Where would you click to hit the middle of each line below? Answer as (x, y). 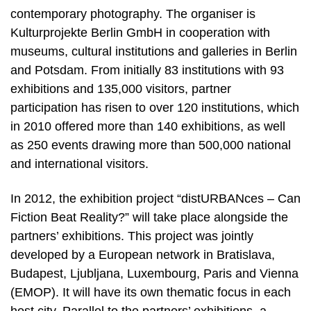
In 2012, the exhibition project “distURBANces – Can (155, 199)
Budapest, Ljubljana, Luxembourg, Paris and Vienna (154, 274)
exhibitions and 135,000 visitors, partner (121, 89)
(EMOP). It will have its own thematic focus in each (151, 293)
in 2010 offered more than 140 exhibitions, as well (148, 127)
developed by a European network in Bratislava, (143, 255)
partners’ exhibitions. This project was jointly (132, 236)
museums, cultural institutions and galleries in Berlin (154, 52)
